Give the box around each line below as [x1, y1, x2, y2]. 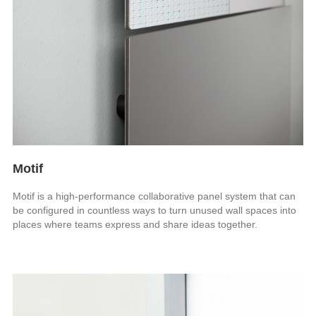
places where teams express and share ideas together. [13, 218, 258, 230]
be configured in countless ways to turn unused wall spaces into [13, 204, 297, 216]
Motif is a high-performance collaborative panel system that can [13, 190, 296, 202]
